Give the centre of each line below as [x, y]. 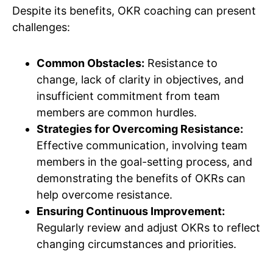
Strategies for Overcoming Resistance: [140, 129]
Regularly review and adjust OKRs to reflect [148, 228]
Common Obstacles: [90, 63]
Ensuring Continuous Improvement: [131, 211]
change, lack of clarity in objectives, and [140, 80]
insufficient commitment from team [128, 96]
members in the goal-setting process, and [144, 162]
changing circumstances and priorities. [136, 244]
